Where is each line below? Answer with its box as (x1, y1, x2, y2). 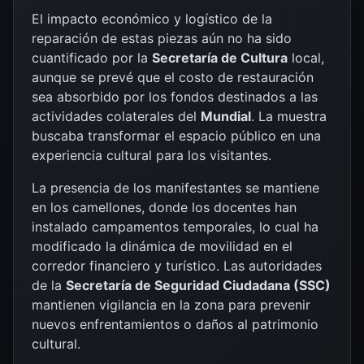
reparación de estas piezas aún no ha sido (32, 29, 292, 46)
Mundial (201, 107, 251, 124)
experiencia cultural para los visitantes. (32, 146, 271, 163)
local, (288, 49, 324, 66)
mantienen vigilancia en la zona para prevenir (32, 296, 310, 313)
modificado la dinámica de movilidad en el (32, 237, 292, 254)
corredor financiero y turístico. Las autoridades (32, 257, 322, 274)
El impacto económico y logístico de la (32, 10, 272, 27)
